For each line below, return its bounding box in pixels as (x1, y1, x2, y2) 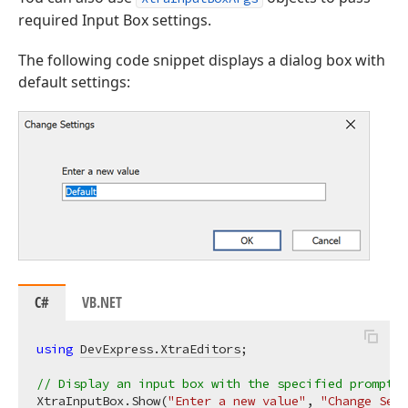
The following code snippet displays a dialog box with (18, 50, 385, 70)
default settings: (18, 72, 130, 92)
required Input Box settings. (18, 10, 211, 30)
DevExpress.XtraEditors (80, 341, 240, 357)
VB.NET (82, 292, 122, 312)
